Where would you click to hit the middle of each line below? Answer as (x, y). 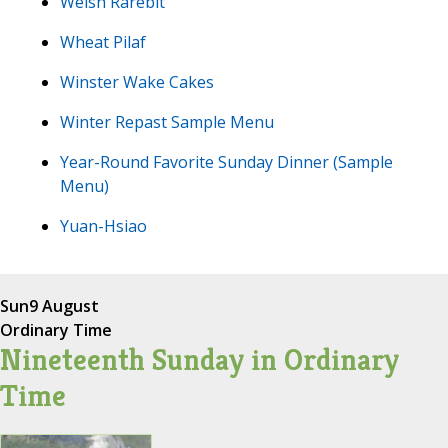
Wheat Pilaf (103, 41)
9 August (64, 305)
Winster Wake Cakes (137, 81)
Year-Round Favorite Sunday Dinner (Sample (226, 161)
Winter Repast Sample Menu (167, 121)
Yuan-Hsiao (103, 225)
